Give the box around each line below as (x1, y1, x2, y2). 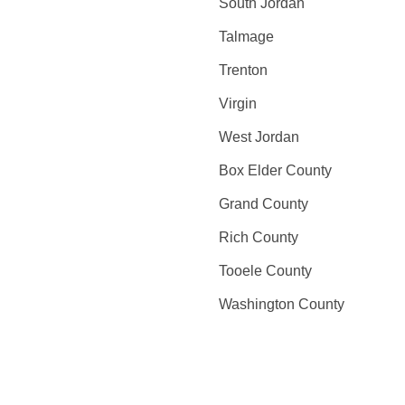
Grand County (218, 196, 308, 212)
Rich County (218, 230, 298, 245)
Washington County (218, 297, 344, 312)
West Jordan (218, 129, 299, 145)
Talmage (218, 29, 274, 44)
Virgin (218, 96, 257, 111)
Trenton (218, 62, 268, 78)
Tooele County (218, 263, 312, 278)
